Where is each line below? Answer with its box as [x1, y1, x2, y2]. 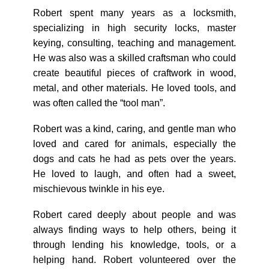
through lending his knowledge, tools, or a [33, 240, 236, 250]
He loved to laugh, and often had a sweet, [33, 169, 236, 179]
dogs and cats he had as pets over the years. [33, 154, 236, 164]
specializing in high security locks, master [33, 23, 236, 33]
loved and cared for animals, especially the [33, 139, 236, 149]
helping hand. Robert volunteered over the [33, 255, 236, 265]
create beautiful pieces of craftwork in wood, [33, 68, 236, 78]
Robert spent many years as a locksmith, [33, 8, 236, 18]
